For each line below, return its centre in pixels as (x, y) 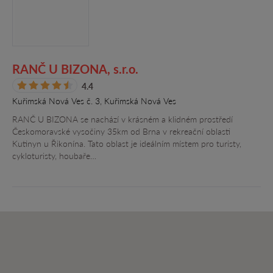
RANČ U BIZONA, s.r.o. (75, 69)
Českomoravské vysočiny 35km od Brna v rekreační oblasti (121, 131)
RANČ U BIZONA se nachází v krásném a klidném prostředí (122, 119)
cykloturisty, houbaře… (54, 156)
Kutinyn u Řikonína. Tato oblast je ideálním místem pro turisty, (127, 144)
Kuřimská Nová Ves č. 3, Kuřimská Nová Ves (94, 101)
